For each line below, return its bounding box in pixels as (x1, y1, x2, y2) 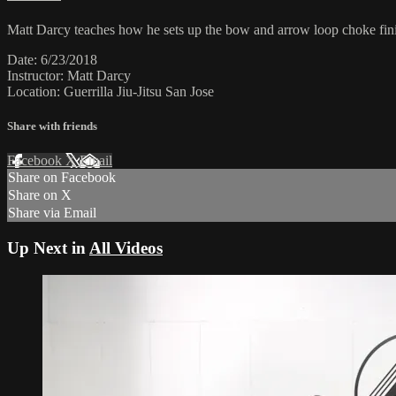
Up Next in (7, 239, 89, 257)
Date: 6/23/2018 (7, 51, 97, 67)
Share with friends (7, 119, 97, 133)
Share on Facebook (8, 170, 116, 186)
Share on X (8, 187, 72, 203)
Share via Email (8, 205, 96, 221)
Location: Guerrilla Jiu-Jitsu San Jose (7, 83, 214, 99)
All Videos (89, 239, 163, 257)
